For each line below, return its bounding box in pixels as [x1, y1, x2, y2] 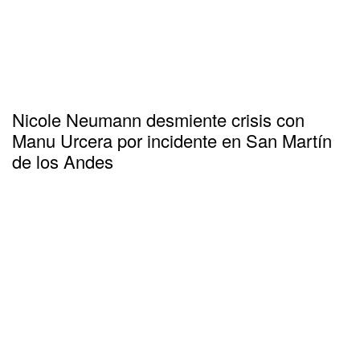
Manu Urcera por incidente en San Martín [12, 128, 332, 153]
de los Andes [12, 149, 113, 174]
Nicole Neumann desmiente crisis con [12, 107, 305, 133]
